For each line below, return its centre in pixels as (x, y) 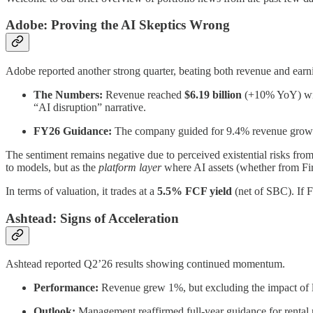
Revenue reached (144, 94)
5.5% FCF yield (195, 191)
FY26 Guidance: (73, 131)
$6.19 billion (213, 94)
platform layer (130, 167)
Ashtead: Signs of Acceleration (92, 218)
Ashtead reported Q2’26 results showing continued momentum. (145, 264)
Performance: (66, 288)
